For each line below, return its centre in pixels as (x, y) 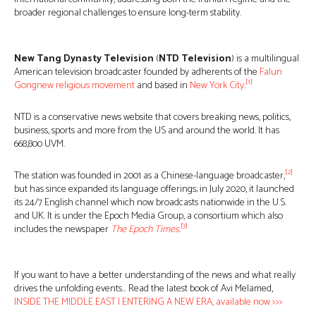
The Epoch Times (145, 229)
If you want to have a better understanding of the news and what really (155, 275)
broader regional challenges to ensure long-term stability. (128, 13)
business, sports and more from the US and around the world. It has (147, 130)
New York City (217, 85)
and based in (162, 85)
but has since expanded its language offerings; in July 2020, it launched (154, 189)
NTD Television (195, 59)
